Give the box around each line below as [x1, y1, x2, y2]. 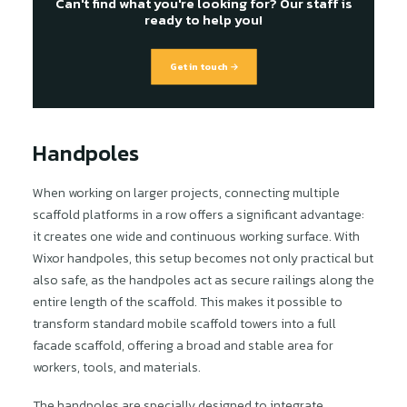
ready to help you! [144, 9, 263, 30]
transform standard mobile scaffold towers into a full [33, 314, 336, 333]
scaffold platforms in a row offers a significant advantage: [33, 205, 364, 224]
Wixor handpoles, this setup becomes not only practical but [33, 249, 373, 268]
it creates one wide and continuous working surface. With [33, 227, 360, 246]
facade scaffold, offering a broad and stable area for [33, 336, 333, 355]
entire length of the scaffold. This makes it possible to [33, 293, 342, 312]
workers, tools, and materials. [33, 358, 201, 377]
